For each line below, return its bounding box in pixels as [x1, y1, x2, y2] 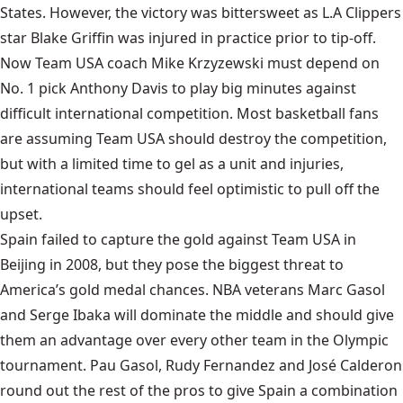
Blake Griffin [31, 27, 114, 48]
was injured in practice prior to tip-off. [114, 27, 376, 48]
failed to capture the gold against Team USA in [38, 228, 356, 249]
